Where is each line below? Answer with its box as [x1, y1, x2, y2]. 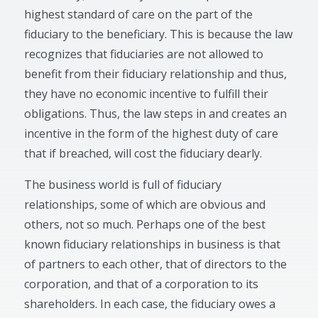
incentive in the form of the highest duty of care [24, 126, 279, 141]
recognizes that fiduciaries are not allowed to [24, 46, 264, 62]
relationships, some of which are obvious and [24, 197, 266, 212]
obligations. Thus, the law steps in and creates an [24, 106, 287, 121]
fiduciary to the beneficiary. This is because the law [24, 26, 293, 42]
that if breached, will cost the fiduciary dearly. [24, 146, 263, 161]
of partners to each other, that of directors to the [24, 256, 287, 272]
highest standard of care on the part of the [24, 6, 253, 22]
